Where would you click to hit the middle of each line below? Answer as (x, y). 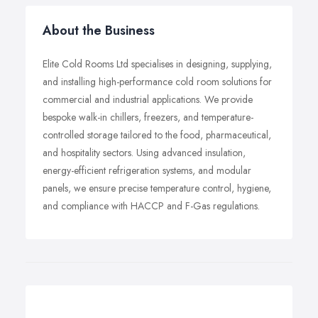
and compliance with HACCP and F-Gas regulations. (151, 206)
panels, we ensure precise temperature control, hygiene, (157, 188)
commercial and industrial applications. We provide (148, 99)
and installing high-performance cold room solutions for (157, 82)
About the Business (99, 31)
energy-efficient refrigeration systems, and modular (147, 170)
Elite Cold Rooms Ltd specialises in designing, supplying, (157, 64)
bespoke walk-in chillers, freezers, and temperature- (148, 117)
